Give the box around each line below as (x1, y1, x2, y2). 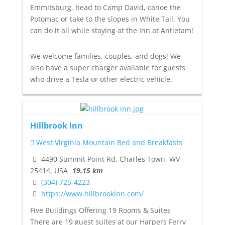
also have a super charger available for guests (30, 62, 185, 72)
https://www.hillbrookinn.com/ (41, 189, 144, 199)
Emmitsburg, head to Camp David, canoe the (30, 2, 181, 12)
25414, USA (30, 166, 68, 176)
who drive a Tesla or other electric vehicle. (30, 74, 172, 84)
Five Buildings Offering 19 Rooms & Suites (30, 205, 171, 215)
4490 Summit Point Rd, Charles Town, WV (39, 154, 180, 164)
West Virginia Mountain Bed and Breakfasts (34, 138, 182, 148)
